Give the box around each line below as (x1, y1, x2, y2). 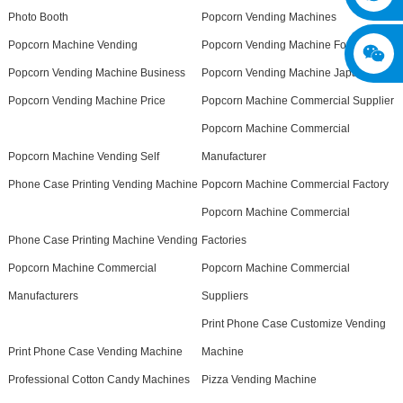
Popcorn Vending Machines (201, 10, 336, 23)
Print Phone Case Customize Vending (201, 317, 386, 330)
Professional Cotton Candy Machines (7, 372, 190, 386)
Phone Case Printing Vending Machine (7, 177, 198, 191)
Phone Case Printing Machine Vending (7, 233, 198, 246)
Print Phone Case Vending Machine (7, 345, 183, 358)
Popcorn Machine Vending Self (7, 149, 159, 163)
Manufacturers (7, 289, 78, 302)
